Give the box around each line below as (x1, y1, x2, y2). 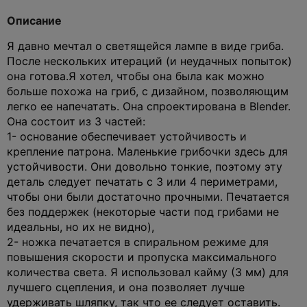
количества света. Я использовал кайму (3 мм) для (7, 265, 288, 279)
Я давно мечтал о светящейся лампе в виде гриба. (7, 38, 284, 53)
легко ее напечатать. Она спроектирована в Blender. (7, 99, 291, 113)
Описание (7, 13, 62, 27)
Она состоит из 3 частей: (7, 114, 145, 128)
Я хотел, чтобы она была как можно (69, 69, 265, 83)
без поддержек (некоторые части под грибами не (7, 204, 279, 219)
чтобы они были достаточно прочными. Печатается (7, 189, 289, 204)
